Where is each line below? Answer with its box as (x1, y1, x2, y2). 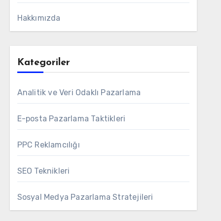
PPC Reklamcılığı (17, 140, 80, 149)
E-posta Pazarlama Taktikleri (17, 114, 126, 123)
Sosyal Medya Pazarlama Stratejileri (17, 192, 153, 202)
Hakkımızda (17, 13, 61, 23)
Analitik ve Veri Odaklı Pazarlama (17, 88, 141, 97)
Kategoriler (17, 58, 70, 68)
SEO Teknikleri (17, 166, 70, 176)
